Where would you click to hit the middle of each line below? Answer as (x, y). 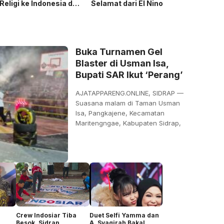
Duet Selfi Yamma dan (124, 215)
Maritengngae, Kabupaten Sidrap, (128, 123)
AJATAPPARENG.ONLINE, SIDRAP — (129, 93)
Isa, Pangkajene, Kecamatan (120, 113)
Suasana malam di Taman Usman (128, 103)
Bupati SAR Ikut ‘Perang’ (129, 75)
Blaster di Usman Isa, (122, 63)
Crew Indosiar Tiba (46, 215)
